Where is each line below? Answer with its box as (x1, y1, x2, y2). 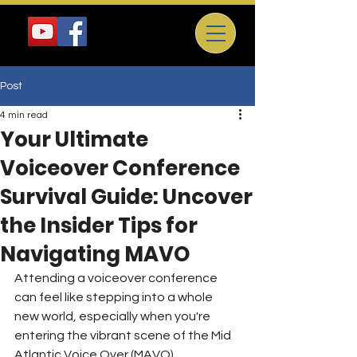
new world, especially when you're (14, 310, 213, 323)
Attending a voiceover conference (14, 272, 220, 284)
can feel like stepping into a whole (14, 291, 215, 304)
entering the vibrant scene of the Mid (14, 329, 233, 342)
